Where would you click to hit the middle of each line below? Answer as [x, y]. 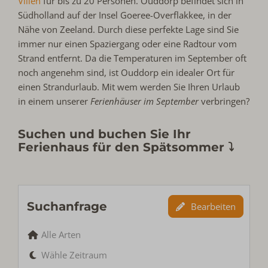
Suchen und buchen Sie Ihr [105, 134]
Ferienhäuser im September [145, 101]
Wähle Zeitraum [74, 255]
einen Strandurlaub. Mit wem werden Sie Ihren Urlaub [129, 87]
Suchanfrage [67, 207]
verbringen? [224, 101]
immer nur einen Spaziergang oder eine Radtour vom [128, 44]
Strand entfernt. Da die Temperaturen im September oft [133, 58]
